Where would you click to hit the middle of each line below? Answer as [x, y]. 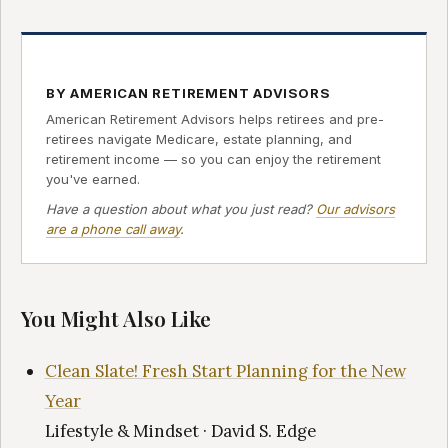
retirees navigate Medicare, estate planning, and [199, 139]
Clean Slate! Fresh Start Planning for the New [225, 370]
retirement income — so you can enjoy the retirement [213, 159]
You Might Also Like [116, 317]
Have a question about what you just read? [181, 208]
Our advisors [355, 208]
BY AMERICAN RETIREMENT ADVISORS [188, 93]
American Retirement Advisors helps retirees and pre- [215, 119]
